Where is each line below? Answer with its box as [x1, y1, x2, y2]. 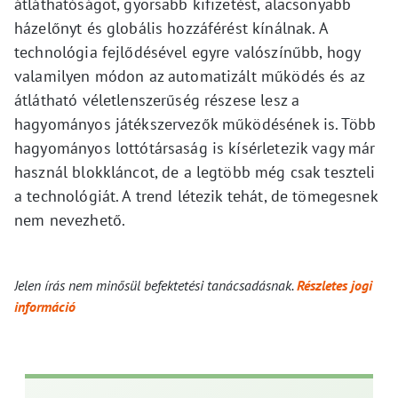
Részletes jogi [297, 276, 372, 294]
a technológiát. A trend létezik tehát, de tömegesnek [14, 186, 378, 206]
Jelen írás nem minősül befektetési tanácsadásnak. [14, 276, 297, 294]
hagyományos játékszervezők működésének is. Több [14, 114, 377, 134]
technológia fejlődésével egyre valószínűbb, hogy [14, 42, 361, 62]
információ [14, 298, 76, 315]
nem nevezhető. [14, 210, 126, 230]
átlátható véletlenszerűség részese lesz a [14, 90, 300, 110]
